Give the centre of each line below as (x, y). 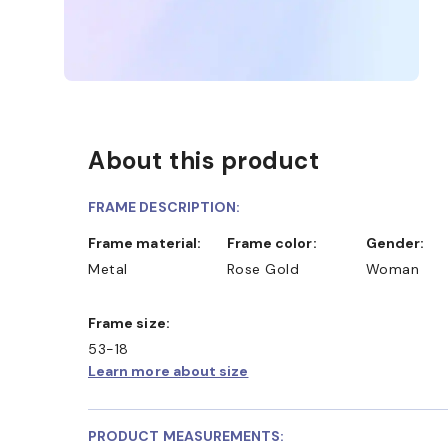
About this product (203, 160)
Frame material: (149, 242)
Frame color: (275, 242)
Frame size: (133, 322)
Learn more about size (168, 370)
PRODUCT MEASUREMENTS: (186, 435)
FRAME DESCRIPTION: (164, 206)
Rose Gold (263, 268)
